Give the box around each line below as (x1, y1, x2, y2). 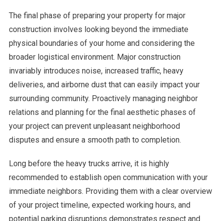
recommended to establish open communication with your (8, 172, 208, 182)
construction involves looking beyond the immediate (8, 24, 188, 34)
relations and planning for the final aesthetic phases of (8, 107, 196, 117)
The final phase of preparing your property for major (8, 10, 185, 20)
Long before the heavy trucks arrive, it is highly (8, 158, 169, 168)
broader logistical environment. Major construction (8, 52, 181, 62)
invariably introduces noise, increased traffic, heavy (8, 66, 184, 75)
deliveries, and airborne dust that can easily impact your (8, 79, 200, 89)
